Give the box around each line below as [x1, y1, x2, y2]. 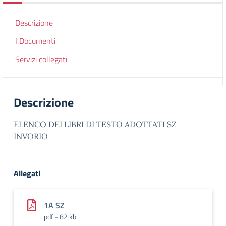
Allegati [14, 167, 40, 179]
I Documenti [15, 35, 55, 47]
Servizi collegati [15, 53, 67, 65]
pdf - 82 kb [44, 211, 76, 222]
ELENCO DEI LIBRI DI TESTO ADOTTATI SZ [14, 119, 177, 129]
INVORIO [14, 131, 48, 141]
